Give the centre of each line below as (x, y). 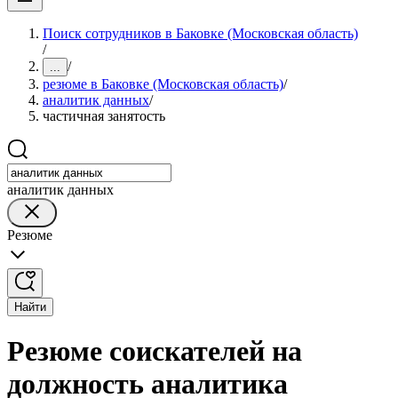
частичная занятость (104, 116)
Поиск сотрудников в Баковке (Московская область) (200, 33)
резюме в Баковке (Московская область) (163, 84)
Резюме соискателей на (155, 351)
